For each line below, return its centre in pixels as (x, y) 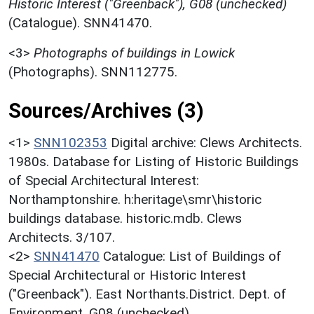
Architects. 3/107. (62, 238)
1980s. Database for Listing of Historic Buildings (153, 162)
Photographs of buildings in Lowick (134, 53)
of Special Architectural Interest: (104, 181)
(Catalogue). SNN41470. (80, 23)
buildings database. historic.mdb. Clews (125, 219)
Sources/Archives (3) (106, 111)
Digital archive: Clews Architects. (206, 143)
